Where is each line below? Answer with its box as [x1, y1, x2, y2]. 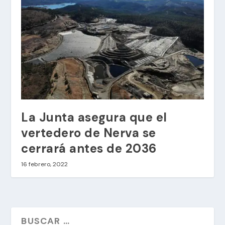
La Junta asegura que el [21, 109, 167, 125]
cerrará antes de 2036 [21, 140, 157, 156]
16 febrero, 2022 [21, 160, 68, 168]
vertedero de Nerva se [21, 125, 156, 141]
